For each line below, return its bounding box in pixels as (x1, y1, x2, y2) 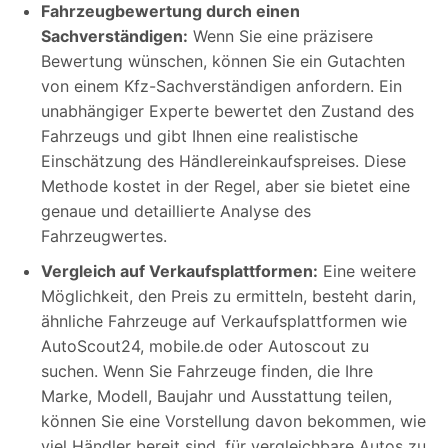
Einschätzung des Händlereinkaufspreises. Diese (41, 150, 406, 171)
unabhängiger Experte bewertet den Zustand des (41, 100, 414, 121)
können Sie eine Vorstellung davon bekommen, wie (41, 410, 426, 431)
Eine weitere (318, 260, 416, 281)
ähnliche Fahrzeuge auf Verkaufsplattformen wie (41, 310, 407, 331)
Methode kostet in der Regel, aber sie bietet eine (41, 175, 410, 196)
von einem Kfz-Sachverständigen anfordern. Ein (41, 75, 402, 96)
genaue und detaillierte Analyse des (41, 200, 311, 221)
